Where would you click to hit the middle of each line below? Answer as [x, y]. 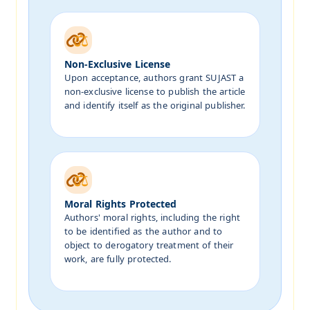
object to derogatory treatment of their [149, 245]
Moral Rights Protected [120, 204]
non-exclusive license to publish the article [155, 92]
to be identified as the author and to [143, 231]
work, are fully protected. [118, 259]
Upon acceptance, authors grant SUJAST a [154, 78]
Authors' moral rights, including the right [152, 218]
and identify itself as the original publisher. [155, 106]
